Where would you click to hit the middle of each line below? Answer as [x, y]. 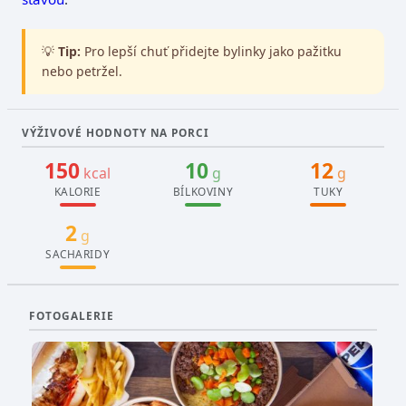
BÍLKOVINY [203, 191]
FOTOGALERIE [72, 315]
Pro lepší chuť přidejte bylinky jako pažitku [211, 51]
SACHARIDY [77, 253]
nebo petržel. [82, 71]
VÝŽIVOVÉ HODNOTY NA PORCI [116, 132]
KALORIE [77, 191]
